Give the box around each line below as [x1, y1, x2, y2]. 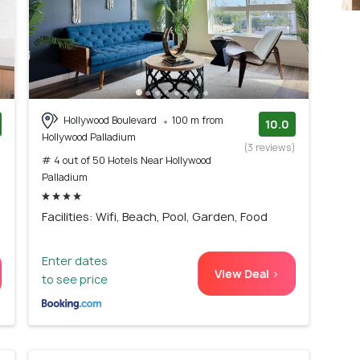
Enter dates [42, 253, 108, 269]
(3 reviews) [244, 140, 296, 154]
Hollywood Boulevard [61, 112, 159, 127]
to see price [42, 272, 108, 288]
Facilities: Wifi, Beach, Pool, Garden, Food [42, 209, 268, 225]
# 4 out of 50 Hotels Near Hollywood [42, 153, 211, 168]
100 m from [172, 112, 223, 127]
